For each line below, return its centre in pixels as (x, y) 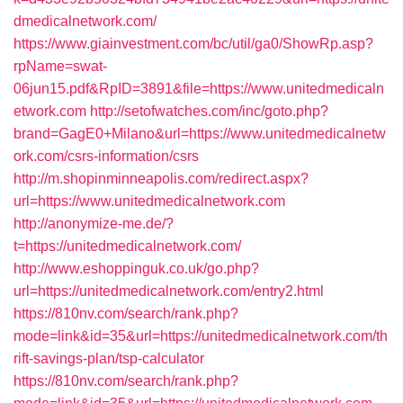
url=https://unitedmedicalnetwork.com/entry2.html (169, 291)
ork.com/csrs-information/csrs (106, 156)
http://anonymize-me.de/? (94, 224)
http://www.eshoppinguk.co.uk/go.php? (136, 269)
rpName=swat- (60, 66)
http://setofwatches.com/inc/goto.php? (209, 111)
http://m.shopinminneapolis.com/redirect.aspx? (161, 179)
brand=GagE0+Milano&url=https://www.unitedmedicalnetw (200, 134)
